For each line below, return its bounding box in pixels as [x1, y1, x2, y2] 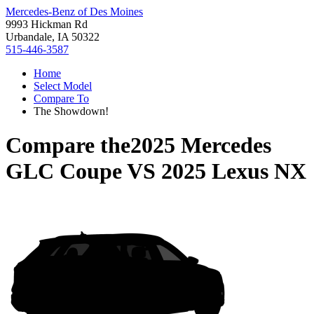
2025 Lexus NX [161, 158, 306, 184]
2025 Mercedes [130, 132, 271, 158]
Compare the [6, 132, 130, 158]
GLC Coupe [6, 158, 122, 184]
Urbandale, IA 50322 [6, 31, 100, 43]
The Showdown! [34, 105, 109, 117]
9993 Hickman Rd [6, 18, 88, 30]
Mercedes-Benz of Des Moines [6, 6, 143, 18]
